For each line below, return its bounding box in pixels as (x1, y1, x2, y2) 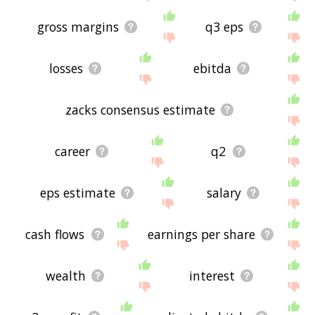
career (54, 143, 90, 160)
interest (189, 267, 236, 285)
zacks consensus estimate (65, 101, 216, 119)
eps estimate (39, 184, 115, 202)
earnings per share (147, 226, 255, 243)
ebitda (193, 59, 232, 77)
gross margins (37, 18, 120, 35)
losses (49, 59, 84, 77)
